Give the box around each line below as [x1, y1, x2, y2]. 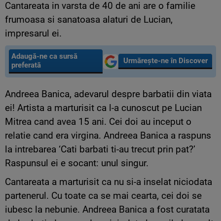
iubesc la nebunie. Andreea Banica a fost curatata [5, 204, 210, 216]
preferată [11, 61, 41, 70]
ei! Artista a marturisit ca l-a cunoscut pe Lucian [5, 102, 202, 114]
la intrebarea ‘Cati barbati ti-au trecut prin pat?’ [5, 144, 195, 155]
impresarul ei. [5, 28, 62, 39]
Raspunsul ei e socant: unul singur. [5, 157, 148, 169]
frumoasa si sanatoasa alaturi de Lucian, [5, 14, 173, 26]
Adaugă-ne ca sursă [11, 52, 77, 61]
